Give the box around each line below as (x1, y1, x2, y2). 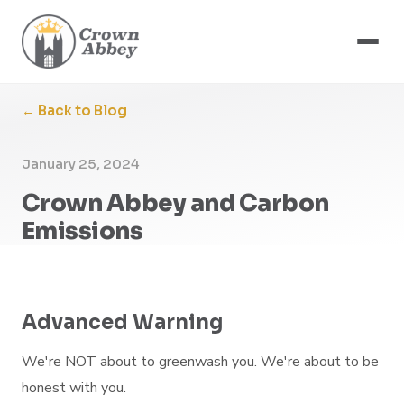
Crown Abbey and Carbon (22, 188, 329, 218)
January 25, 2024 (22, 155, 140, 172)
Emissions (22, 216, 143, 246)
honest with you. (22, 378, 126, 398)
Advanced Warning (22, 310, 223, 335)
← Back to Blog (22, 102, 127, 119)
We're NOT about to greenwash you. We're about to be (22, 352, 379, 372)
